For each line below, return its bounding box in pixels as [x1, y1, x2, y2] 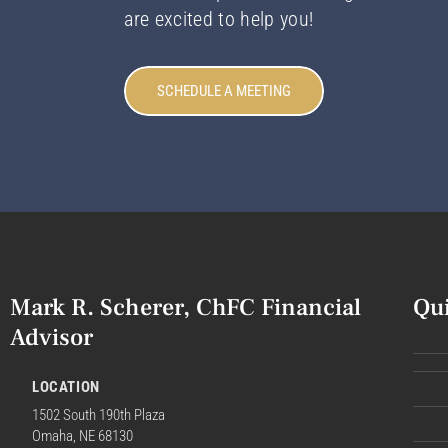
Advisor [10, 322, 93, 354]
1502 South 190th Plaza [32, 406, 165, 425]
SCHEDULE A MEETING [157, 81, 292, 100]
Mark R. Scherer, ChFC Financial [10, 292, 361, 324]
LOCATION [32, 378, 100, 397]
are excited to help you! [124, 6, 314, 31]
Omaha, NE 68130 [32, 427, 133, 446]
